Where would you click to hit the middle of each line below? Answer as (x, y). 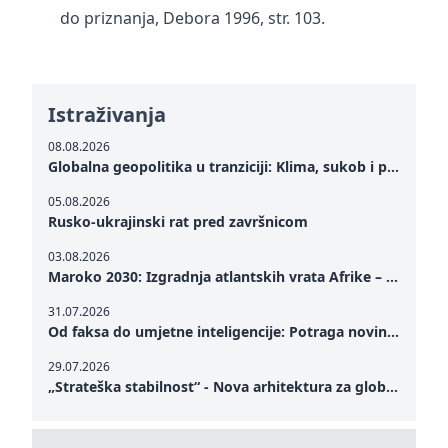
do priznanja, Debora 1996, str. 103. (192, 18)
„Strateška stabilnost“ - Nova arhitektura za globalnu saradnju (392, 386)
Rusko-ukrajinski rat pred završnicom (178, 221)
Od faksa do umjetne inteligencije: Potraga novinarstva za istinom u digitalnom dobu (393, 331)
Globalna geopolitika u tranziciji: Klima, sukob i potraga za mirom (393, 166)
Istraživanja (107, 114)
